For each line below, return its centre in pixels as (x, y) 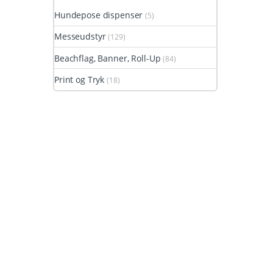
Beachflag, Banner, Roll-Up (108, 58)
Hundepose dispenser (99, 15)
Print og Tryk (80, 80)
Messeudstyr (80, 37)
